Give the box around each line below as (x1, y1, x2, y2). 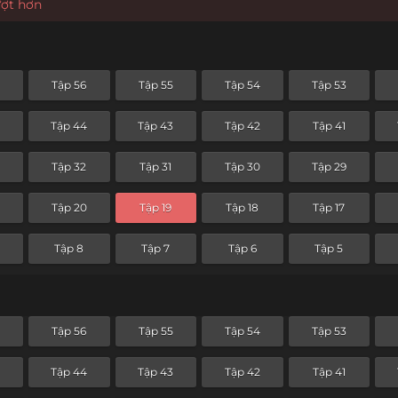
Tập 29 (311, 160, 346, 174)
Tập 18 (226, 201, 259, 215)
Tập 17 (313, 201, 346, 215)
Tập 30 (224, 160, 260, 174)
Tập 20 (51, 201, 87, 215)
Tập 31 (139, 160, 172, 174)
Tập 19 (139, 201, 172, 215)
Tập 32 (52, 160, 87, 174)
